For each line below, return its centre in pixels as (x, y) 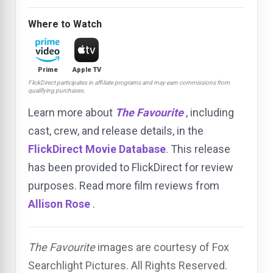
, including (210, 112)
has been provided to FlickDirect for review (131, 167)
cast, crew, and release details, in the (116, 130)
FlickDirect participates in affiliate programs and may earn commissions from (129, 82)
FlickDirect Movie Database (97, 149)
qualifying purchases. (57, 90)
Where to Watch (65, 24)
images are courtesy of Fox (162, 247)
